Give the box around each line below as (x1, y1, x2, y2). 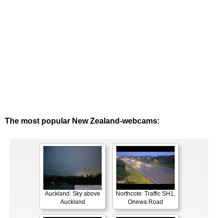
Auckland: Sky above (45, 190, 100, 198)
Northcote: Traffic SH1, (116, 190, 175, 198)
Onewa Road (128, 199, 163, 206)
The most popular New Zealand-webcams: (5, 117, 160, 126)
